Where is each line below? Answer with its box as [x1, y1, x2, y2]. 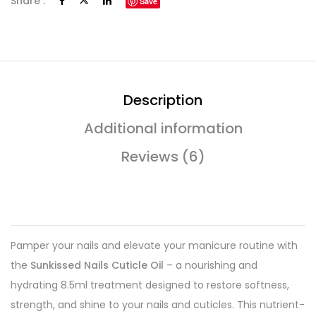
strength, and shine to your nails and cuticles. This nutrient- [11, 298, 305, 312]
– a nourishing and [164, 258, 257, 272]
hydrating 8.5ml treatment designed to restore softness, [11, 278, 289, 292]
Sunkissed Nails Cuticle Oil [30, 258, 164, 272]
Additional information [83, 119, 243, 138]
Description [123, 90, 202, 110]
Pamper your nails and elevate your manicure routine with [11, 238, 298, 253]
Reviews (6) [121, 147, 205, 166]
